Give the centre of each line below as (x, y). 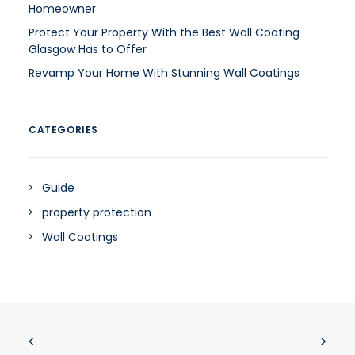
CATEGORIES (63, 130)
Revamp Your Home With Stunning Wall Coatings (164, 73)
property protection (97, 212)
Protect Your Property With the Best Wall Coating (164, 32)
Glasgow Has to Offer (88, 49)
